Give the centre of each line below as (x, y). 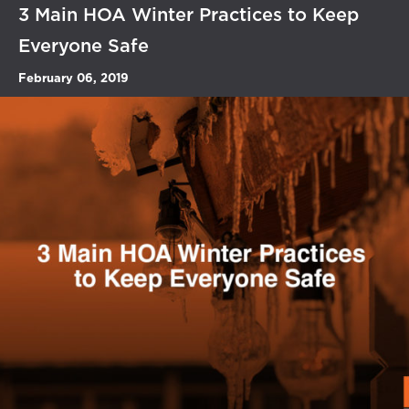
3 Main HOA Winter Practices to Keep (189, 15)
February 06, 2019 (73, 79)
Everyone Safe (84, 46)
